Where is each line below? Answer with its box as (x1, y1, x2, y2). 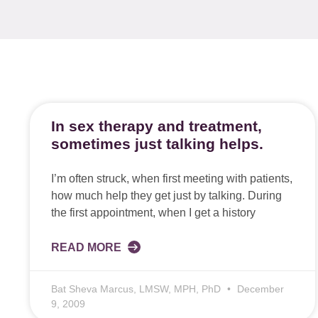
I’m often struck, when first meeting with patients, (51, 172, 292, 185)
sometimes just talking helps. (51, 136, 263, 152)
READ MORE (51, 241, 124, 253)
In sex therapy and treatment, (51, 118, 262, 134)
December (234, 283, 284, 295)
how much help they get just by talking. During (51, 190, 282, 202)
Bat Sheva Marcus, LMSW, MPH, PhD (51, 283, 224, 295)
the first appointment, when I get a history (51, 207, 256, 219)
